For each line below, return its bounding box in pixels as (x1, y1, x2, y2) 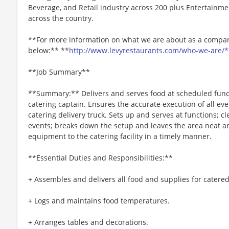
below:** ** (28, 45, 69, 55)
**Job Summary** (28, 66, 90, 77)
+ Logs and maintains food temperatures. (28, 195, 170, 205)
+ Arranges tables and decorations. (28, 217, 148, 227)
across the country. (28, 13, 94, 23)
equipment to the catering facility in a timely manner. (28, 131, 212, 141)
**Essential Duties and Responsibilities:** (28, 152, 173, 163)
